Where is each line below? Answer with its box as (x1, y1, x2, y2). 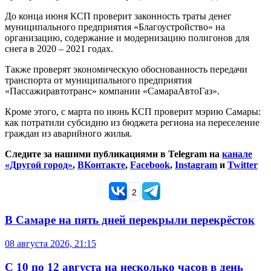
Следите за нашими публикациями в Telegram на (5, 149, 222, 160)
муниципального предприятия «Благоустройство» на (5, 22, 225, 33)
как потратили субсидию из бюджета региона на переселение (5, 117, 260, 128)
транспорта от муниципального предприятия (5, 75, 192, 86)
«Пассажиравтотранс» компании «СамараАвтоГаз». (5, 86, 220, 97)
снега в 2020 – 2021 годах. (5, 44, 113, 54)
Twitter (227, 160, 258, 171)
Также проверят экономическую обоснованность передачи (5, 64, 247, 75)
